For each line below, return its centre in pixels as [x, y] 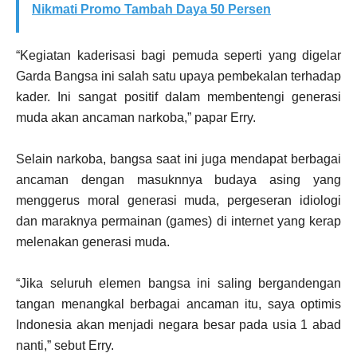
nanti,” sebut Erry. [65, 345]
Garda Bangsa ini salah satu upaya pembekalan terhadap [178, 76]
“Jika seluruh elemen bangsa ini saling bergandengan [178, 283]
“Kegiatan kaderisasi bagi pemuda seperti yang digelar [178, 55]
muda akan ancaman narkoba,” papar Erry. [136, 118]
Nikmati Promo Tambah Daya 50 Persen [151, 9]
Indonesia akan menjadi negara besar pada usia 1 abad [178, 325]
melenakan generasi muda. [93, 242]
